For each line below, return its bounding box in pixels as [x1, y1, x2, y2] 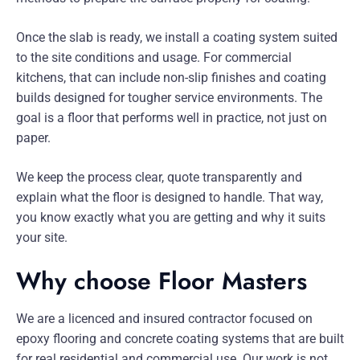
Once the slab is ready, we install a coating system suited [16, 30, 337, 46]
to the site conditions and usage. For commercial [16, 50, 292, 66]
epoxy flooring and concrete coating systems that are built [16, 331, 344, 347]
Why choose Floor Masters [16, 264, 307, 299]
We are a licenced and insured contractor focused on [16, 311, 313, 327]
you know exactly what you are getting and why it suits [16, 210, 325, 226]
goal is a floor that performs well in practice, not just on [16, 110, 327, 126]
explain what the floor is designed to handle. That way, [16, 190, 323, 206]
